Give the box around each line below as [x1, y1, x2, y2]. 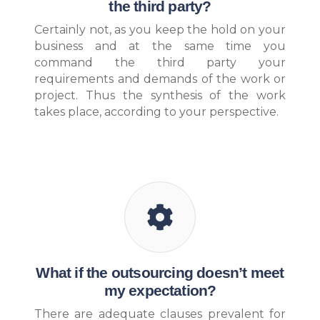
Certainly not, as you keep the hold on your [34, 22, 286, 36]
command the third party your [34, 55, 286, 69]
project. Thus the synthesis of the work [34, 88, 286, 102]
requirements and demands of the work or [34, 71, 286, 86]
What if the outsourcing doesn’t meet [36, 264, 284, 282]
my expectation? [104, 282, 216, 300]
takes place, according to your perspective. [34, 104, 279, 119]
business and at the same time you [34, 39, 286, 53]
